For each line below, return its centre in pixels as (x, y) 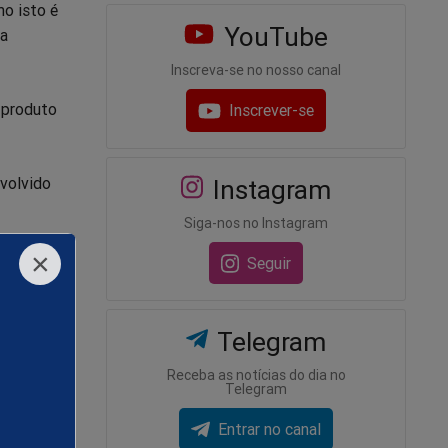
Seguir (269, 262)
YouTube (272, 37)
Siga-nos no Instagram (256, 222)
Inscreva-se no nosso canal (256, 70)
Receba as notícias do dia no (256, 374)
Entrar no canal (269, 429)
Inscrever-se (272, 110)
